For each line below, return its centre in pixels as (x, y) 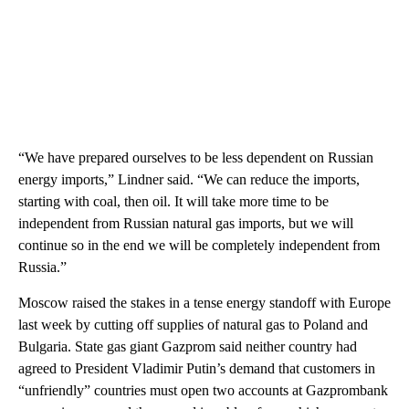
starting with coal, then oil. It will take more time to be (173, 202)
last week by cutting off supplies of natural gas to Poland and (193, 325)
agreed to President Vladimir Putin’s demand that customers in (197, 369)
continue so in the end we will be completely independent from (199, 246)
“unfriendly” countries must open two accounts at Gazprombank (203, 391)
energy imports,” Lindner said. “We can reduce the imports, (189, 180)
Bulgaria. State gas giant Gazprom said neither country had (188, 347)
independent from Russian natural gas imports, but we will (186, 224)
